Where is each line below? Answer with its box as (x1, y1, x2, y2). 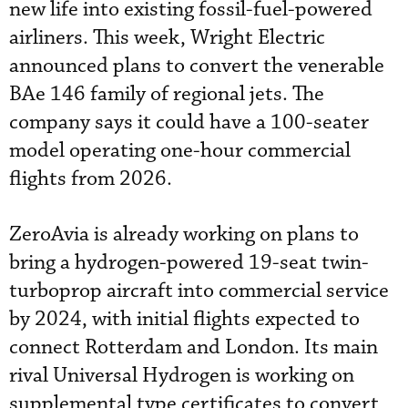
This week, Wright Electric (93, 24, 325, 51)
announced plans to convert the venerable (9, 52, 384, 79)
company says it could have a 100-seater (9, 108, 369, 136)
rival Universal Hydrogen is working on (9, 362, 354, 389)
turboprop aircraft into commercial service (9, 277, 389, 304)
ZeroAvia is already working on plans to (9, 220, 359, 248)
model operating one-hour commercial (9, 137, 351, 164)
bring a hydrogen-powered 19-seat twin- (9, 249, 369, 276)
